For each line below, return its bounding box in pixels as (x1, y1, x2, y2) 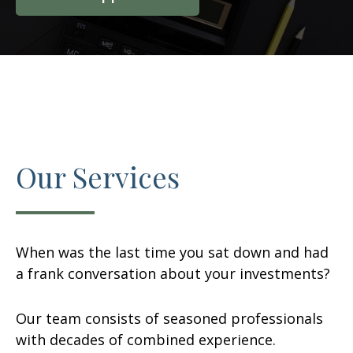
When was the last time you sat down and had (16, 243, 329, 262)
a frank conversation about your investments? (16, 264, 330, 283)
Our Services (16, 158, 180, 195)
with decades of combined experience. (16, 330, 276, 349)
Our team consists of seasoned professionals (16, 309, 323, 328)
